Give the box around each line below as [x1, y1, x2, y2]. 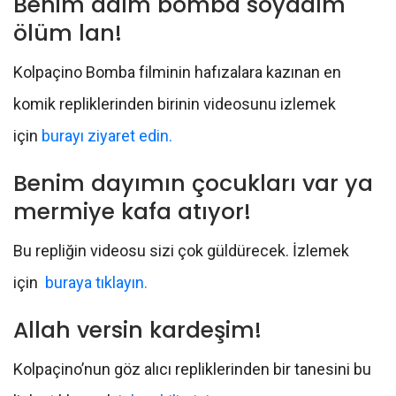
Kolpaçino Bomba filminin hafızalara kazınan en [13, 62, 341, 81]
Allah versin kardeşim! [13, 314, 262, 346]
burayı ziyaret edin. [42, 126, 172, 145]
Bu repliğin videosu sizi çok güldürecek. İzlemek [13, 240, 349, 260]
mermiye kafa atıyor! [13, 195, 251, 227]
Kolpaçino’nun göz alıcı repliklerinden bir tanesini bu [13, 359, 371, 378]
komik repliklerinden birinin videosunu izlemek [13, 94, 336, 113]
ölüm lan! [13, 17, 122, 49]
